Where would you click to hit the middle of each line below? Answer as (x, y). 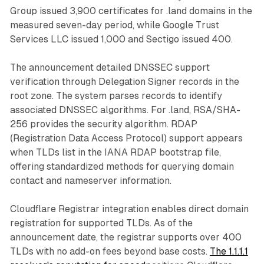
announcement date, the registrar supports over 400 (126, 237)
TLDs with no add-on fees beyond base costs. (110, 251)
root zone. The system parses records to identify (116, 95)
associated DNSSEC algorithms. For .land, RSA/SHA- (125, 110)
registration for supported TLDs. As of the (101, 223)
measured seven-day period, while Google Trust (114, 25)
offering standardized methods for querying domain (122, 166)
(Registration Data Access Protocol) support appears (126, 138)
